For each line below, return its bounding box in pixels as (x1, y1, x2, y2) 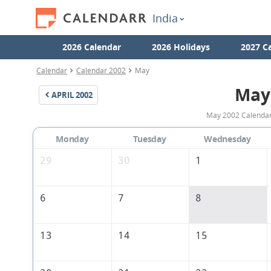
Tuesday (133, 133, 166, 145)
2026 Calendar (62, 41, 121, 53)
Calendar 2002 (76, 65, 126, 75)
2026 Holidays (151, 41, 210, 53)
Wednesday (204, 133, 251, 145)
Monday (56, 133, 89, 145)
